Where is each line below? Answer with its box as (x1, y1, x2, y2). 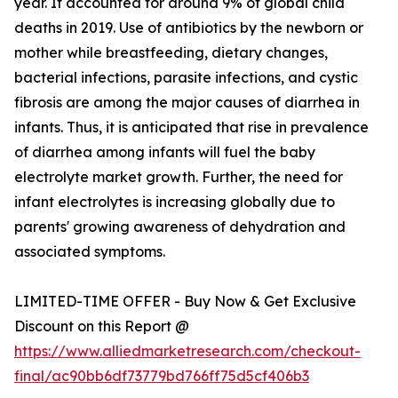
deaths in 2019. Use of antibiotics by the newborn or (14, 19, 363, 37)
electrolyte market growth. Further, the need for (14, 168, 343, 187)
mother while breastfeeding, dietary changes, (14, 44, 328, 62)
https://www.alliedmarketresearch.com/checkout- (14, 342, 361, 361)
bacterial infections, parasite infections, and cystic (14, 68, 358, 87)
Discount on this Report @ (14, 317, 189, 336)
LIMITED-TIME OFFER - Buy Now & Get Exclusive (14, 292, 356, 311)
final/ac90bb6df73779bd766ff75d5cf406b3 (14, 367, 309, 386)
